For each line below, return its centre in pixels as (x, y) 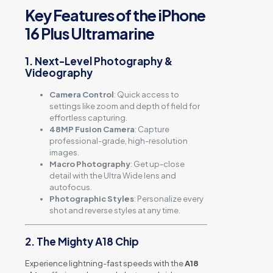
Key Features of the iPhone (115, 16)
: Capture (152, 129)
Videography (59, 73)
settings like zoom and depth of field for (125, 106)
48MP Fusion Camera (92, 129)
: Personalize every (169, 199)
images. (64, 153)
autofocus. (71, 187)
